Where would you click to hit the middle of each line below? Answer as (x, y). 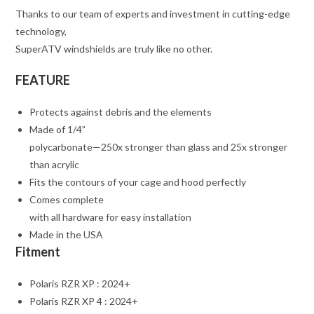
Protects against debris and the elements (121, 112)
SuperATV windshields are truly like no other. (114, 49)
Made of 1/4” (58, 130)
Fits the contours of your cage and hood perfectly (138, 182)
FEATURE (43, 80)
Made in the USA (67, 235)
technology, (41, 32)
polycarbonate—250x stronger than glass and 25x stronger (159, 147)
